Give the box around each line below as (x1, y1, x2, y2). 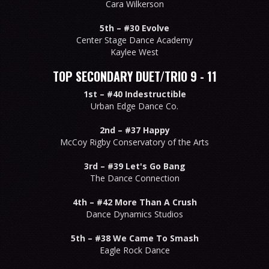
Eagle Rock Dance (99, 244, 170, 256)
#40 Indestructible (106, 88, 186, 100)
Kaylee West (110, 46, 159, 58)
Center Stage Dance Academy (76, 34, 193, 46)
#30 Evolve (124, 22, 169, 34)
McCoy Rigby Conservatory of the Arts (60, 136, 209, 148)
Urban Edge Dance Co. (91, 100, 178, 112)
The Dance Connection (89, 172, 180, 184)
